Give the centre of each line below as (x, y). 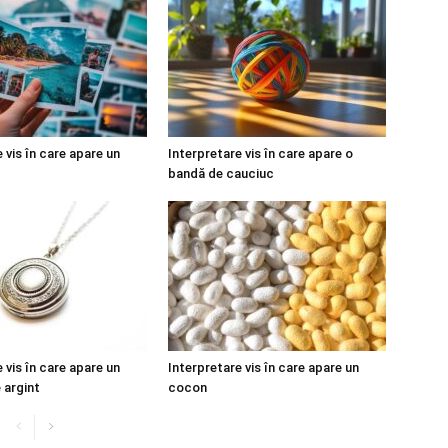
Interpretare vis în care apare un (263, 367)
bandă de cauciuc (221, 173)
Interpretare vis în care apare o (260, 153)
